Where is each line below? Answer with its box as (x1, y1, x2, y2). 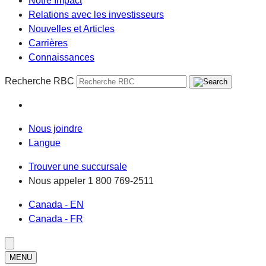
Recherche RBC (5, 76, 74, 86)
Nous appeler (28, 176, 88, 186)
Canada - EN (28, 199, 84, 210)
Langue (28, 138, 61, 148)
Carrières (28, 38, 68, 48)
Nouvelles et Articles (28, 24, 115, 34)
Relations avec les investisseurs (28, 9, 164, 20)
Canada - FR (28, 214, 83, 224)
